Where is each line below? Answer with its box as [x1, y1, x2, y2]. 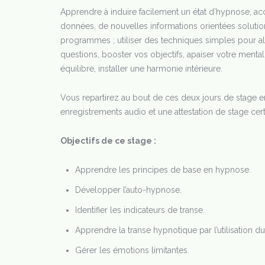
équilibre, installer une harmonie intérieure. [60, 64, 222, 73]
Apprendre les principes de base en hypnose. [75, 165, 251, 174]
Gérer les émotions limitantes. [75, 245, 189, 255]
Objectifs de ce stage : [60, 136, 156, 146]
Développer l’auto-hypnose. [75, 185, 182, 195]
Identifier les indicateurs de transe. [75, 205, 205, 215]
